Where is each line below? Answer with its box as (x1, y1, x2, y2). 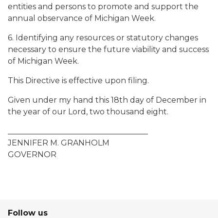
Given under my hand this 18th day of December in (8, 95, 206, 105)
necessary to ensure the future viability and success (8, 45, 209, 54)
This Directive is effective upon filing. (8, 76, 149, 85)
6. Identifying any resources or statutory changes (8, 33, 198, 42)
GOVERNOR (8, 150, 56, 159)
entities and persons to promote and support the (8, 2, 199, 11)
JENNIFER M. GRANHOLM (8, 138, 109, 147)
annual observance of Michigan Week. (8, 14, 156, 23)
